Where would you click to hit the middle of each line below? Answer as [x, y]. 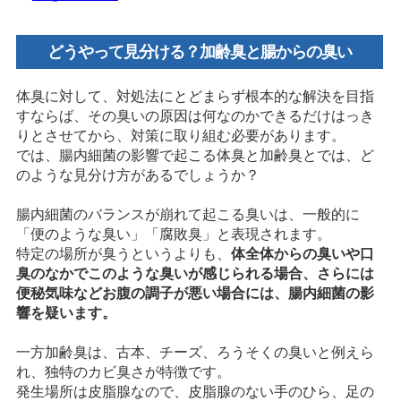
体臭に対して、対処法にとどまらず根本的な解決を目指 [195, 96]
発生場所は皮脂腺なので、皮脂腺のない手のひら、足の [195, 391]
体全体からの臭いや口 [302, 253]
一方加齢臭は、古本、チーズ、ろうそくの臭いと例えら [195, 352]
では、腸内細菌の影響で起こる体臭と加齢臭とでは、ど [195, 155]
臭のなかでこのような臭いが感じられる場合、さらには [195, 273]
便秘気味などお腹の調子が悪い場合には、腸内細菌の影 [195, 293]
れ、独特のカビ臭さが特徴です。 [123, 371]
